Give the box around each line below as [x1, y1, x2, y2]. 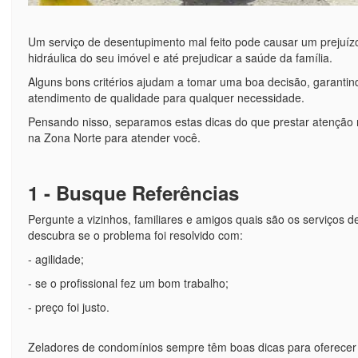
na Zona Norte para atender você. [27, 129, 204, 145]
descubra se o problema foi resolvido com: [27, 226, 243, 243]
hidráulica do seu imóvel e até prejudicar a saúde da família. [27, 49, 332, 66]
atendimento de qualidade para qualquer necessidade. [27, 89, 308, 105]
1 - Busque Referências [27, 178, 239, 206]
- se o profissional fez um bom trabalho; [27, 274, 229, 291]
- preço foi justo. [27, 298, 109, 315]
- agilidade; [27, 250, 84, 267]
